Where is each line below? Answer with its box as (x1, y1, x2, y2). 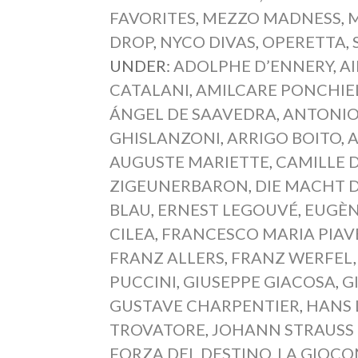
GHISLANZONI (109, 127, 221, 147)
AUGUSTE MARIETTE (109, 151, 270, 171)
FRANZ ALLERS (109, 247, 225, 267)
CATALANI (109, 79, 190, 99)
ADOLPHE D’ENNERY (173, 55, 334, 75)
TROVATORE (109, 319, 206, 339)
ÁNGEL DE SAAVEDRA (109, 103, 277, 123)
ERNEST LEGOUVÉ (157, 199, 299, 219)
